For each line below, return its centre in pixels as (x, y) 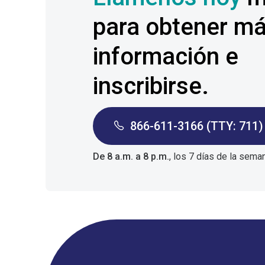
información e (166, 56)
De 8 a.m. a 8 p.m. (131, 156)
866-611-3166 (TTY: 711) (197, 126)
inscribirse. (151, 86)
